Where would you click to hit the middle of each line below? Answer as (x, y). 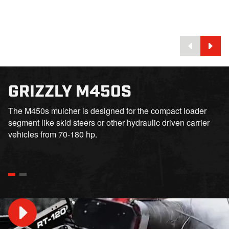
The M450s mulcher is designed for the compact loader (107, 111)
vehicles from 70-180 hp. (53, 134)
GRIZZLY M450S (70, 89)
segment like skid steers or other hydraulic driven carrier (109, 122)
